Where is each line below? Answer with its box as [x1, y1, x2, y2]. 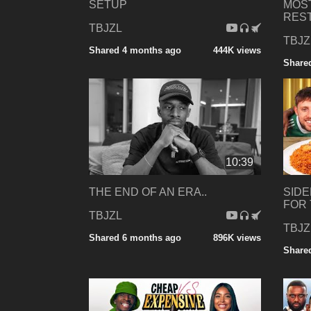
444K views [212, 44, 261, 56]
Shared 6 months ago [89, 233, 181, 244]
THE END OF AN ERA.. [89, 186, 207, 199]
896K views [212, 233, 261, 244]
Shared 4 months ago [89, 44, 181, 56]
